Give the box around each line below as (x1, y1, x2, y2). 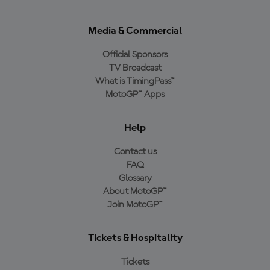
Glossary (118, 173, 152, 183)
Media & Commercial (88, 25, 182, 36)
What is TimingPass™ (95, 76, 175, 86)
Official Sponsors (102, 49, 168, 60)
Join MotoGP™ (107, 199, 163, 210)
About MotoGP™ (103, 186, 167, 196)
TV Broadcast (108, 63, 162, 73)
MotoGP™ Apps (105, 89, 165, 99)
